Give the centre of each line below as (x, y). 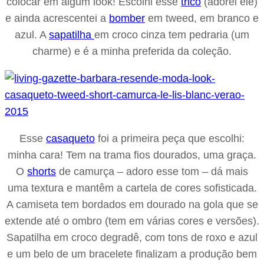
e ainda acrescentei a (57, 18)
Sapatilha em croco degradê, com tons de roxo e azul (132, 237)
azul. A (32, 34)
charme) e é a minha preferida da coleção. (132, 51)
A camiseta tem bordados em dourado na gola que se (132, 204)
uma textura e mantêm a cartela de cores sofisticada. (132, 188)
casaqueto (70, 138)
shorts (42, 171)
